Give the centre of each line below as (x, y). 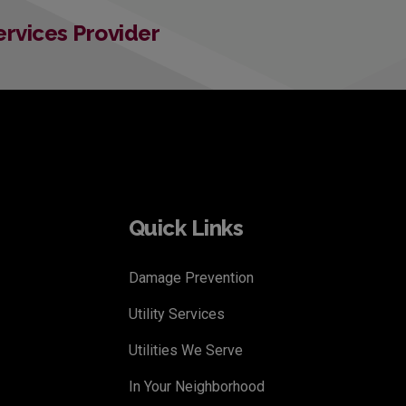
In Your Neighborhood (196, 386)
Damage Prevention (191, 277)
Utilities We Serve (185, 350)
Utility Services (176, 314)
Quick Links (185, 227)
